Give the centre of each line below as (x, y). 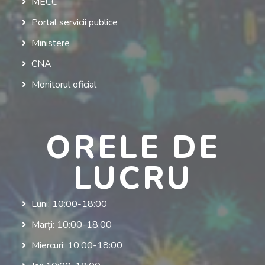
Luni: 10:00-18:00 (69, 204)
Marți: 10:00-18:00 (71, 224)
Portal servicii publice (74, 22)
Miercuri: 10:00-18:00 (77, 245)
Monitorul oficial (64, 84)
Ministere (50, 43)
